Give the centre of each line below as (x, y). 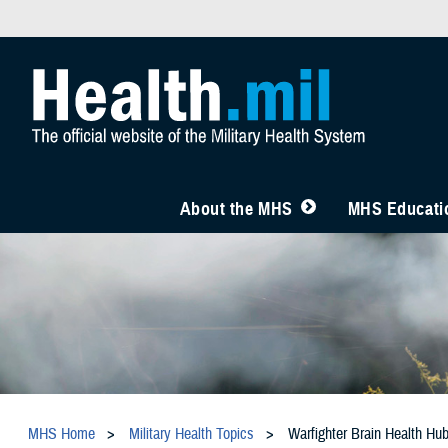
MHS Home (61, 433)
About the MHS (236, 209)
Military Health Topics (191, 433)
